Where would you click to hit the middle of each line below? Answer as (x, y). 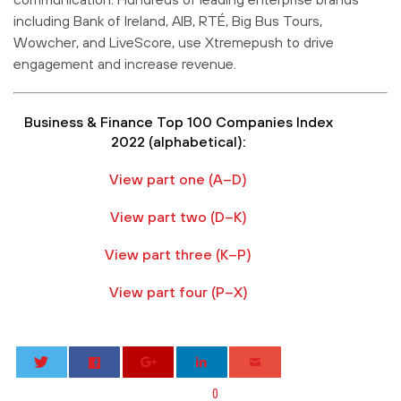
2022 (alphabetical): (178, 141)
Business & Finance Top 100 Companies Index (178, 121)
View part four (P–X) (178, 291)
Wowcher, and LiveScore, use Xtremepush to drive (174, 42)
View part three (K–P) (178, 254)
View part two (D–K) (178, 216)
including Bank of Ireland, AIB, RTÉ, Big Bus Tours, (168, 20)
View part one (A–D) (178, 179)
